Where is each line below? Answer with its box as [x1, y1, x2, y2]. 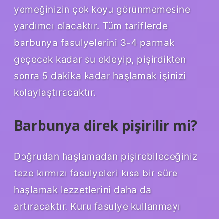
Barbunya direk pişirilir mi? [14, 116, 197, 135]
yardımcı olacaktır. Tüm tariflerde [14, 20, 168, 32]
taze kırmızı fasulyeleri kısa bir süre [14, 167, 177, 179]
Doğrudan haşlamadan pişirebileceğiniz [14, 150, 197, 162]
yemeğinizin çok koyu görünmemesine [14, 3, 190, 16]
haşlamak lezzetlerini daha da [14, 183, 152, 196]
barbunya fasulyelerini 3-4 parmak [14, 37, 175, 49]
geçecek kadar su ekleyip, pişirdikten [14, 53, 186, 66]
